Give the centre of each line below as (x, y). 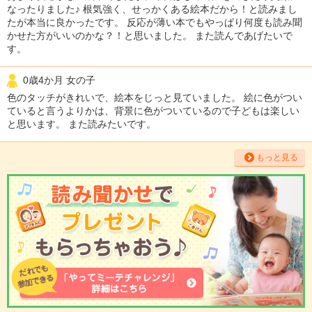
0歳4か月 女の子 (59, 80)
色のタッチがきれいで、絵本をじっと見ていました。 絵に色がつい (155, 98)
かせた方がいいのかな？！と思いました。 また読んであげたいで (150, 35)
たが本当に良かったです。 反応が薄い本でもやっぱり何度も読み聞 (155, 22)
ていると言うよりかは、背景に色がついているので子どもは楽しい (153, 111)
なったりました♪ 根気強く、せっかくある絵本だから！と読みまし (152, 9)
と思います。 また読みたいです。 (81, 124)
